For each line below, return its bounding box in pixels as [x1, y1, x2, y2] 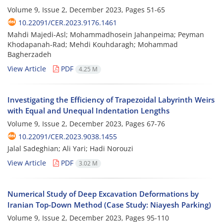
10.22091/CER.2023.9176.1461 [18, 17, 117, 27]
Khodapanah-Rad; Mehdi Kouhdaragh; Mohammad [7, 39, 178, 49]
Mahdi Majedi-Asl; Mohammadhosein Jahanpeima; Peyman [7, 29, 204, 39]
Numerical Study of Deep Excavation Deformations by [7, 189, 199, 199]
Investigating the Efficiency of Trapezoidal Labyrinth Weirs [7, 95, 215, 105]
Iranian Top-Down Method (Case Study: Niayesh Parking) [7, 200, 211, 210]
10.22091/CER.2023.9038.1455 [18, 132, 117, 141]
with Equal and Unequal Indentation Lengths [7, 106, 169, 115]
